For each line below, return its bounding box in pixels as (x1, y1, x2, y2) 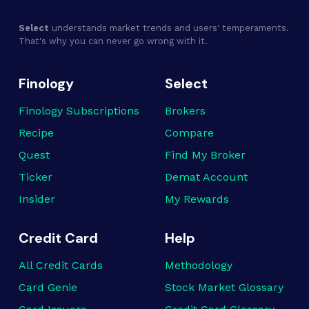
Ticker (19, 170, 52, 183)
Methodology (165, 259, 232, 272)
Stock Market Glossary (165, 281, 283, 294)
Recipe (19, 126, 54, 139)
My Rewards (165, 192, 229, 206)
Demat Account (165, 170, 248, 183)
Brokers (165, 104, 206, 117)
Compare (165, 126, 214, 139)
